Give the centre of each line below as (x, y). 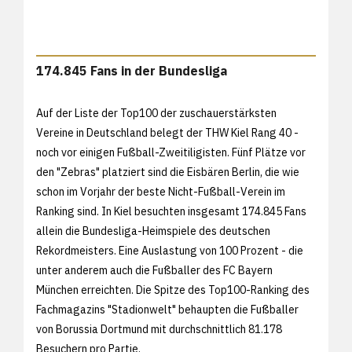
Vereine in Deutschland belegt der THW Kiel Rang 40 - (167, 132)
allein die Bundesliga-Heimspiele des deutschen (153, 231)
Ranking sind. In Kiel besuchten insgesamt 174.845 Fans (171, 211)
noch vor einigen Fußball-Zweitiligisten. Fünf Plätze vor (171, 152)
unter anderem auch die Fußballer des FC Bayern (154, 270)
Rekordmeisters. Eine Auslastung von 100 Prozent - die (170, 250)
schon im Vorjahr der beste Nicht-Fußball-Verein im (161, 191)
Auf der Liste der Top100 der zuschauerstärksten (156, 113)
